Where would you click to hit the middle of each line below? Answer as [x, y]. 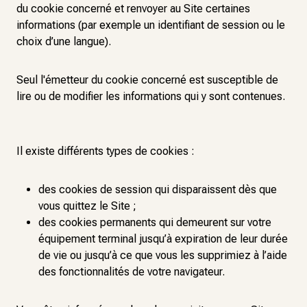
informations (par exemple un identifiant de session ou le [151, 25]
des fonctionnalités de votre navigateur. [132, 272]
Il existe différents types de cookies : [106, 151]
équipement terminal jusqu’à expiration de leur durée [163, 239]
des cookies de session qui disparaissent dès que [158, 189]
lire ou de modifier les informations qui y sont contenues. [151, 96]
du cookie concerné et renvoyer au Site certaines [133, 9]
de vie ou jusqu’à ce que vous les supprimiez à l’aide [163, 255]
